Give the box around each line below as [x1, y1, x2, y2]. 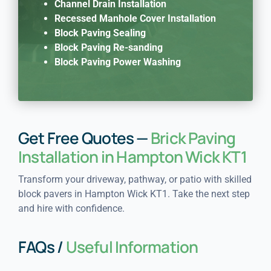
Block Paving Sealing [54, 27, 146, 39]
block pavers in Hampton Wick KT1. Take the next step [18, 188, 250, 200]
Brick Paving [150, 126, 236, 149]
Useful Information [65, 235, 198, 258]
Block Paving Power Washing [54, 56, 181, 68]
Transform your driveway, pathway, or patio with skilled [18, 173, 252, 185]
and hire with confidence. [18, 202, 125, 214]
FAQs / [18, 235, 66, 258]
